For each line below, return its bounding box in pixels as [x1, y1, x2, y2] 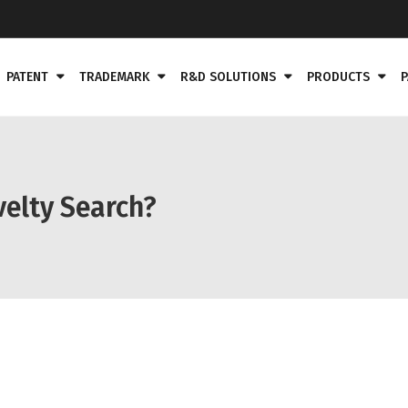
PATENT [6, 69, 48, 85]
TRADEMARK [79, 69, 149, 85]
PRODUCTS [307, 69, 370, 85]
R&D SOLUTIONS [180, 69, 276, 85]
